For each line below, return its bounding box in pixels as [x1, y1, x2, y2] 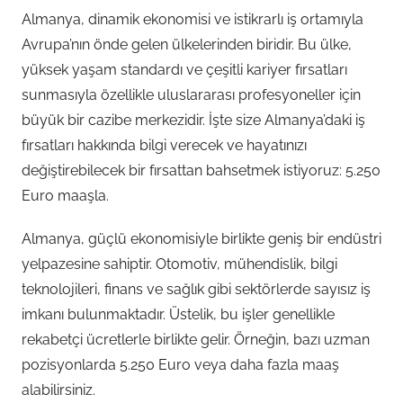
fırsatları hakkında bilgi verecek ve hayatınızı [22, 137, 307, 154]
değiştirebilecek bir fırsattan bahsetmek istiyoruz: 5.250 [22, 162, 381, 179]
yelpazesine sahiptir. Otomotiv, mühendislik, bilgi [22, 255, 337, 273]
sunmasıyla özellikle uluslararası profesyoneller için [22, 86, 361, 103]
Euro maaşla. [22, 187, 109, 204]
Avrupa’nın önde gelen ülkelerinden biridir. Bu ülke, [22, 36, 352, 53]
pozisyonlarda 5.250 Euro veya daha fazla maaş [22, 356, 339, 373]
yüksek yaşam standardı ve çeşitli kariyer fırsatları [22, 61, 347, 78]
